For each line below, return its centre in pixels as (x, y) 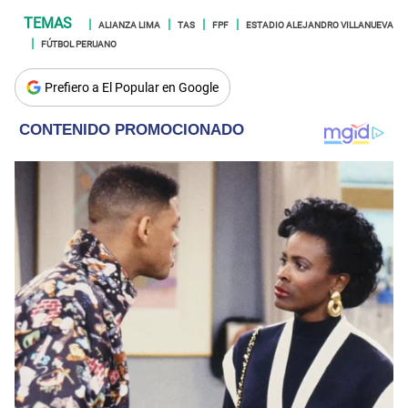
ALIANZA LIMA (129, 23)
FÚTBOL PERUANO (79, 42)
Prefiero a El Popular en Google (132, 87)
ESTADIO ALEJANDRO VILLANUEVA (320, 23)
